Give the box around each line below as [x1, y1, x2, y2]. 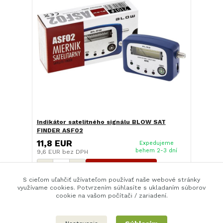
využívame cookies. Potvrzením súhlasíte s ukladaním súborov [17, 184, 206, 191]
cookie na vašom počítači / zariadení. [55, 192, 168, 199]
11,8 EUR [36, 138, 72, 148]
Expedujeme [139, 139, 174, 146]
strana [90, 196, 110, 203]
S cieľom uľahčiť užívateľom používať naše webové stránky [23, 176, 200, 183]
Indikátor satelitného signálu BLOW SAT [36, 118, 166, 126]
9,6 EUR [36, 148, 62, 155]
